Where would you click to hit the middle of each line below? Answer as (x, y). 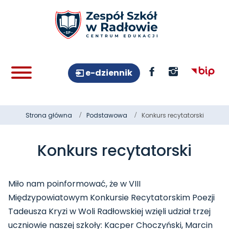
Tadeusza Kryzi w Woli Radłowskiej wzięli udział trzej (109, 211)
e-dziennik (108, 73)
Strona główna (49, 115)
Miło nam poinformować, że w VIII (74, 184)
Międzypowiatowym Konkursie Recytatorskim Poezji (111, 197)
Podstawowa (107, 115)
